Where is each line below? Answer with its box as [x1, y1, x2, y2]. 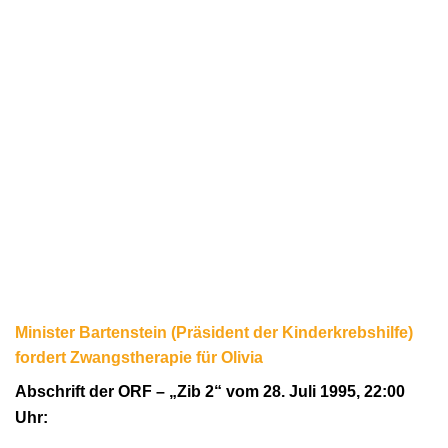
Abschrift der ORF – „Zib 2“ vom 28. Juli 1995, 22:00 [15, 382, 405, 400]
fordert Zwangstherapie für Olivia [15, 348, 263, 366]
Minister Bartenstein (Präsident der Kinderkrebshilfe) [15, 323, 413, 341]
